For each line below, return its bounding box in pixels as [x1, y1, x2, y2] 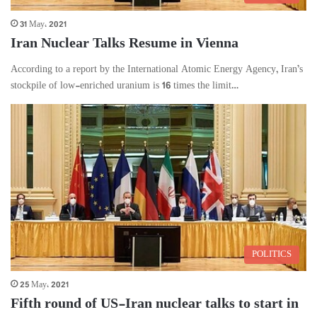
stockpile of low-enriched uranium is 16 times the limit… [11, 77, 238, 94]
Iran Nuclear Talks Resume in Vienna [11, 32, 238, 56]
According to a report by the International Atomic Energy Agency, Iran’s [11, 61, 303, 78]
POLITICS [252, 246, 292, 263]
